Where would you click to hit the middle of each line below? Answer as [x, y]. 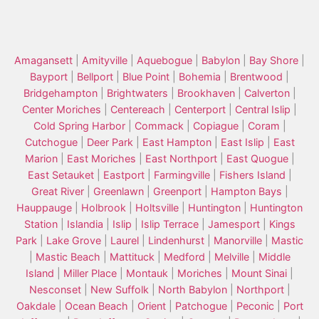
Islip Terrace [169, 224]
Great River [57, 192]
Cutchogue [51, 142]
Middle [274, 257]
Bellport [95, 77]
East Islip [242, 142]
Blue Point [146, 77]
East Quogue [257, 159]
